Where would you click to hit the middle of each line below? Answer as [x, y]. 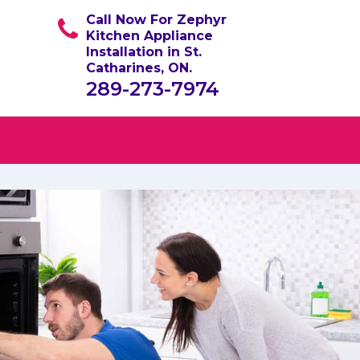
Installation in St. [144, 52]
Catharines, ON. [139, 68]
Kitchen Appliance [149, 36]
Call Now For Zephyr [156, 20]
